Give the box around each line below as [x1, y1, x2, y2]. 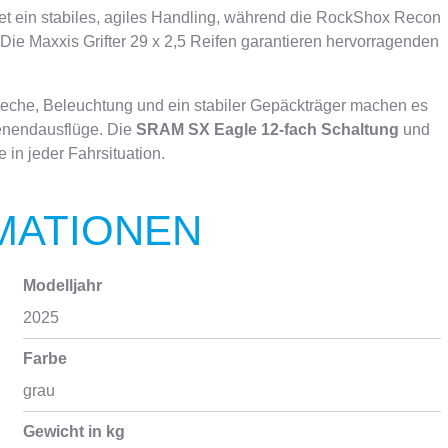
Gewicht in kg [22, 423, 125, 440]
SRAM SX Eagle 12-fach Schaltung [136, 121, 399, 138]
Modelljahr [22, 277, 102, 294]
